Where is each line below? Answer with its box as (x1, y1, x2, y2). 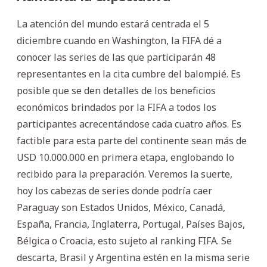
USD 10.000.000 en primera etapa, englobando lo (17, 150, 234, 164)
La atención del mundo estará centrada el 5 (17, 17, 209, 30)
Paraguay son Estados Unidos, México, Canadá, (17, 200, 225, 214)
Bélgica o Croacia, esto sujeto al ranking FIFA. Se (17, 234, 232, 247)
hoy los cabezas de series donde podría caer (17, 184, 212, 197)
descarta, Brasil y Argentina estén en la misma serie (17, 250, 250, 264)
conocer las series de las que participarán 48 (17, 50, 216, 64)
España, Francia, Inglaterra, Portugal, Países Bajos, (17, 217, 245, 231)
